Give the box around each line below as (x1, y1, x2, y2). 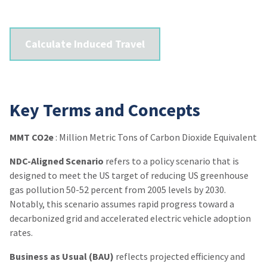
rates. (10, 226, 33, 238)
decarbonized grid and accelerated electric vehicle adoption (10, 212, 251, 224)
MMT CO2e (10, 131, 54, 143)
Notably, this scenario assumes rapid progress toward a (10, 198, 234, 210)
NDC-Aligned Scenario (10, 155, 104, 167)
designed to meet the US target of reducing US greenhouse (10, 169, 249, 181)
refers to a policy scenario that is (104, 155, 239, 167)
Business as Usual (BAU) (10, 250, 114, 262)
